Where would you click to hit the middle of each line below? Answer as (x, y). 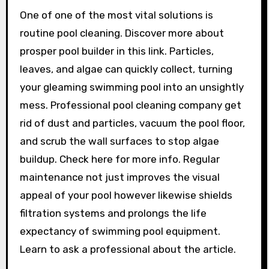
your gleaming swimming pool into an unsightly (131, 87)
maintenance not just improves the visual (119, 177)
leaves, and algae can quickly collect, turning (126, 69)
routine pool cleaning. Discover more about (122, 33)
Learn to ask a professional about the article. (128, 249)
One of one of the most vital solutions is (116, 15)
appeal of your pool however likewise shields (126, 195)
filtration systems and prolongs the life (113, 213)
